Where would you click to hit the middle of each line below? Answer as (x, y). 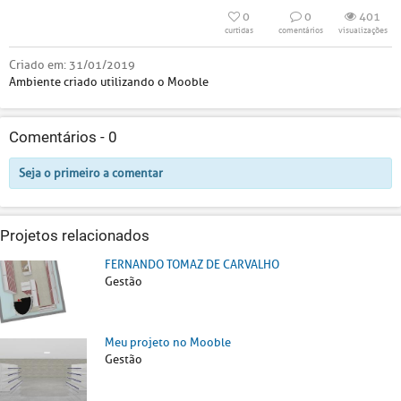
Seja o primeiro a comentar (91, 173)
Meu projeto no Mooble (168, 342)
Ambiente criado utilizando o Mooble (109, 82)
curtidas (239, 30)
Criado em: (39, 65)
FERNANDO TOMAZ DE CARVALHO (192, 264)
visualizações (363, 30)
